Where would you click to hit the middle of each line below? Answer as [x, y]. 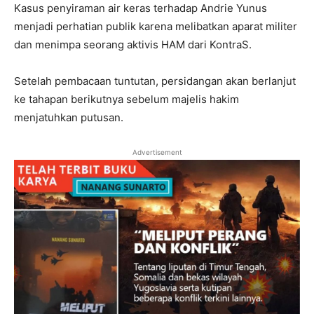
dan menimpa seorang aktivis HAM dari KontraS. [133, 44]
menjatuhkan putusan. [69, 117]
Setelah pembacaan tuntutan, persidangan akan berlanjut [155, 81]
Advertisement [157, 152]
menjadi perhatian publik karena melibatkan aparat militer [156, 26]
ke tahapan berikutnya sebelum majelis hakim [127, 99]
